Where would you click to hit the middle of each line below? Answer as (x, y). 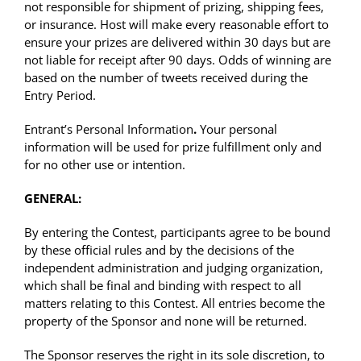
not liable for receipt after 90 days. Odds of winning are (178, 60)
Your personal (237, 129)
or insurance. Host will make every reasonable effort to (176, 25)
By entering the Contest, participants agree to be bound (177, 232)
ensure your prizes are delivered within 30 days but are (177, 42)
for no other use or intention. (105, 165)
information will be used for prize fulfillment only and (173, 147)
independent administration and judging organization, (174, 268)
